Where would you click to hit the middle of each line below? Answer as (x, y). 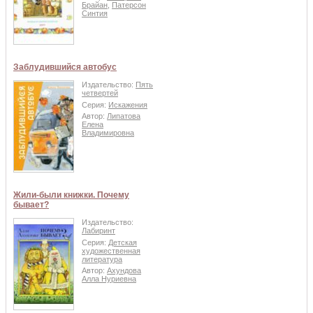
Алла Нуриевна (109, 279)
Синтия (95, 14)
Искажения (128, 104)
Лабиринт (99, 231)
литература (102, 259)
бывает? (31, 205)
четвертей (100, 93)
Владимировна (108, 133)
